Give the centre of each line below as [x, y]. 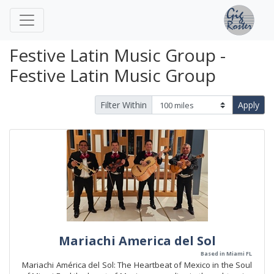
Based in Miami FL [226, 254]
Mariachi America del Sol [137, 241]
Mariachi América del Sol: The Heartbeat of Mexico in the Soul [137, 265]
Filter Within [124, 105]
